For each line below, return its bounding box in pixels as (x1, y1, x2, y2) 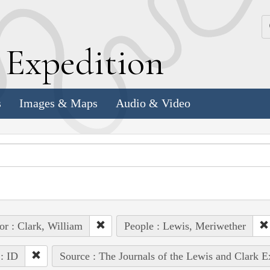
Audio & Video (116, 96, 190, 110)
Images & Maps (19, 96, 98, 110)
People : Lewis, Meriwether (124, 219, 246, 232)
